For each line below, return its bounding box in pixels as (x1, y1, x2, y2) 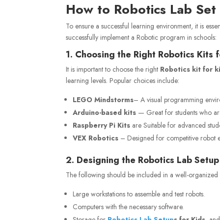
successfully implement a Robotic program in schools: (66, 32, 217, 42)
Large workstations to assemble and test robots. (73, 189, 205, 199)
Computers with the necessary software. (73, 201, 184, 212)
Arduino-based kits (73, 107, 137, 117)
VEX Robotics (73, 133, 119, 143)
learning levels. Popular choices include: (66, 75, 180, 85)
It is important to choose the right (66, 64, 161, 74)
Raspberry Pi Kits (73, 120, 131, 130)
